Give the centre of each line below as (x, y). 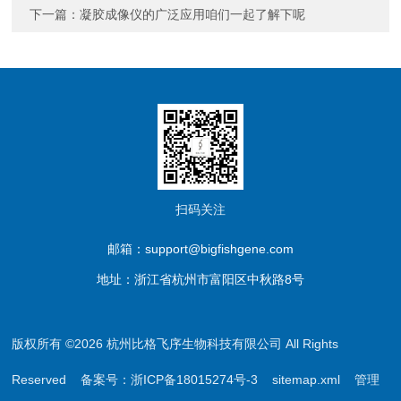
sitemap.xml (307, 380)
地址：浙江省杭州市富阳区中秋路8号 (200, 279)
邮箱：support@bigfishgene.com (200, 249)
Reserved (47, 380)
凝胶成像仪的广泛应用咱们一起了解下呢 (193, 14)
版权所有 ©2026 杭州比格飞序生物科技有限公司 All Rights (175, 344)
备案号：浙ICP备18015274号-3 (170, 380)
